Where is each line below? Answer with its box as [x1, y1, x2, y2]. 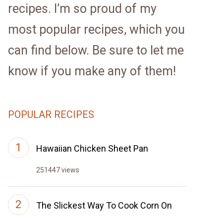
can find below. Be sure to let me [8, 43, 184, 57]
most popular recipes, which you [8, 22, 185, 37]
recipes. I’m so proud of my [8, 1, 157, 16]
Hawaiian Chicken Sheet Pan [36, 143, 148, 154]
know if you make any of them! [8, 64, 176, 78]
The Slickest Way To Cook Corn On [36, 200, 172, 211]
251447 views [36, 166, 79, 174]
